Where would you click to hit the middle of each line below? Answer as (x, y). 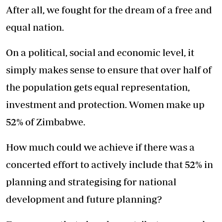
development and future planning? (84, 199)
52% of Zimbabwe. (46, 122)
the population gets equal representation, (98, 87)
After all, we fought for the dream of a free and (109, 10)
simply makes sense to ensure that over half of (109, 70)
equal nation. (35, 27)
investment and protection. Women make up (105, 105)
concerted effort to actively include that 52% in (110, 165)
